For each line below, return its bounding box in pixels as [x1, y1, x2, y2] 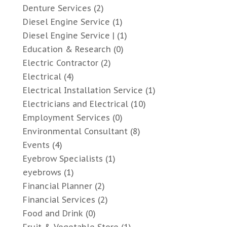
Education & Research [22, 44, 111, 55]
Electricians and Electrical [22, 99, 128, 109]
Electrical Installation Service [22, 85, 143, 96]
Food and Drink [22, 208, 83, 219]
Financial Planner [22, 181, 92, 192]
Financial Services [22, 195, 95, 205]
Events [22, 140, 50, 150]
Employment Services [22, 112, 110, 123]
